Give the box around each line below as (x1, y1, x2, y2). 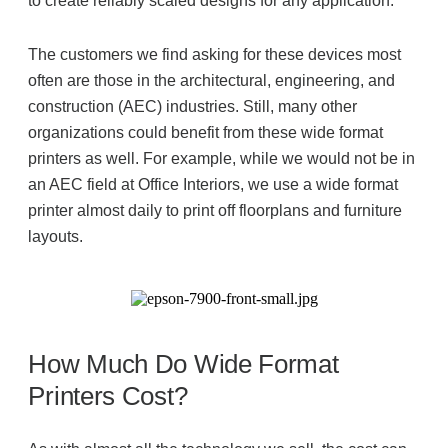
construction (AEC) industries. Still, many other (28, 98, 358, 115)
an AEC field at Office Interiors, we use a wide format (28, 176, 399, 193)
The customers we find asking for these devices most (28, 46, 402, 63)
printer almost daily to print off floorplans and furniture (28, 202, 403, 219)
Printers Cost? (28, 381, 188, 411)
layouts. (28, 228, 84, 245)
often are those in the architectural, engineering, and (28, 72, 396, 89)
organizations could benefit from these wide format (28, 124, 384, 141)
